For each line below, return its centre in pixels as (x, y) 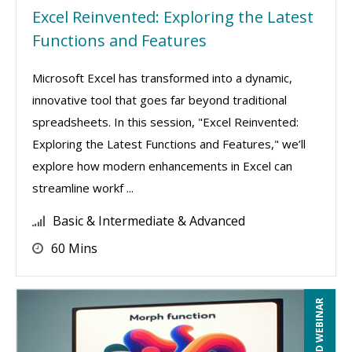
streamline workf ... (83, 188)
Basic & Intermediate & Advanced (149, 221)
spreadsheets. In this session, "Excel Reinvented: (165, 122)
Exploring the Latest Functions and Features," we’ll (169, 144)
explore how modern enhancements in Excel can (162, 166)
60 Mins (74, 248)
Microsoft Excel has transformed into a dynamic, (162, 78)
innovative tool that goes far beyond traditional (159, 100)
